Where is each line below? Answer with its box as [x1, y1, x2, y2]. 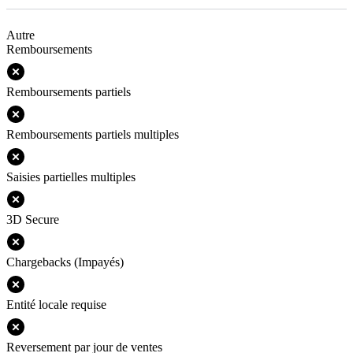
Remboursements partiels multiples [6, 127, 179, 141]
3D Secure [6, 212, 59, 226]
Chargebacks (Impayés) [6, 255, 124, 269]
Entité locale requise [6, 297, 106, 311]
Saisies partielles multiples [6, 169, 136, 184]
